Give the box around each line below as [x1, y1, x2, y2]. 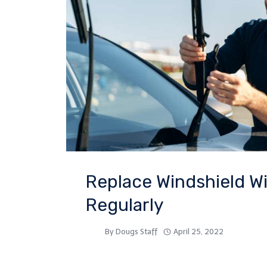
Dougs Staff [116, 226, 158, 236]
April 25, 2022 [173, 226, 224, 236]
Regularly [85, 194, 164, 216]
